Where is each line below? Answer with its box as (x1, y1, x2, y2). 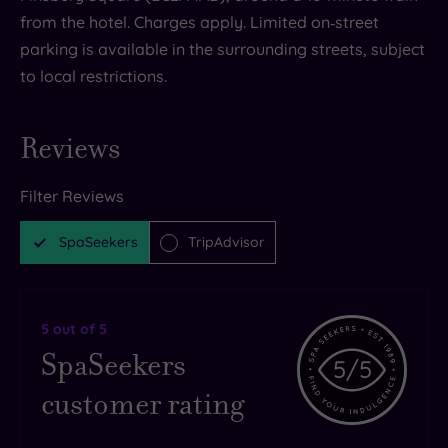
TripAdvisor (188, 233, 265, 252)
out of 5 (49, 320, 107, 339)
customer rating (41, 384, 244, 425)
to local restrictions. (20, 65, 167, 86)
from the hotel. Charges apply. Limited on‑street (20, 11, 379, 32)
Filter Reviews (20, 186, 124, 207)
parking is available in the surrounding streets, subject (20, 38, 425, 59)
